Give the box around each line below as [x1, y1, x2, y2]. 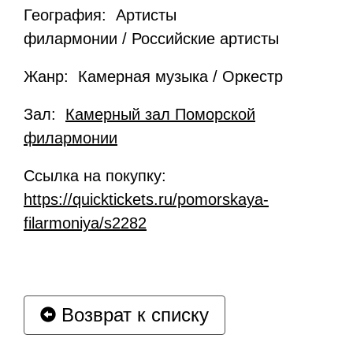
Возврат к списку [56, 303, 209, 325]
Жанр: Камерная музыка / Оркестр [24, 67, 283, 85]
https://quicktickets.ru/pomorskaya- [24, 190, 269, 208]
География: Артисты [24, 6, 176, 24]
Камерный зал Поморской [65, 105, 255, 123]
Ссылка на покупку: [24, 166, 171, 184]
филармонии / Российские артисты [24, 29, 279, 47]
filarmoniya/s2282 [24, 214, 147, 232]
